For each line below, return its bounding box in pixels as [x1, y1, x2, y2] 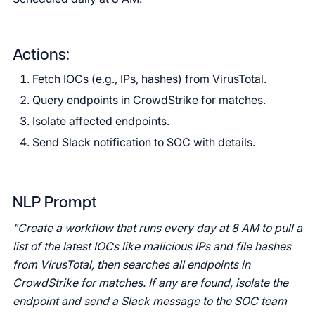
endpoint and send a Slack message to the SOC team [13, 294, 287, 308]
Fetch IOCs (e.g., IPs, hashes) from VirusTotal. [32, 72, 266, 86]
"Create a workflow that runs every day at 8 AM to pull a [13, 221, 302, 235]
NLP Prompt [13, 195, 97, 212]
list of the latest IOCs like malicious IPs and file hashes [13, 239, 291, 253]
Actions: [13, 48, 70, 64]
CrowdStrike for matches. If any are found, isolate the [13, 276, 288, 290]
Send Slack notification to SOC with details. [32, 135, 255, 149]
